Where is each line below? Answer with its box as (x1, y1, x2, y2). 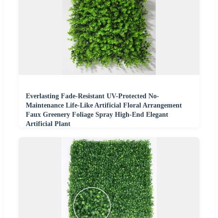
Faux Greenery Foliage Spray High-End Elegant (26, 110, 168, 118)
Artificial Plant (26, 120, 71, 127)
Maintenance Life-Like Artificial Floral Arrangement (26, 101, 182, 109)
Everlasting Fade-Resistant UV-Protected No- (26, 92, 159, 100)
